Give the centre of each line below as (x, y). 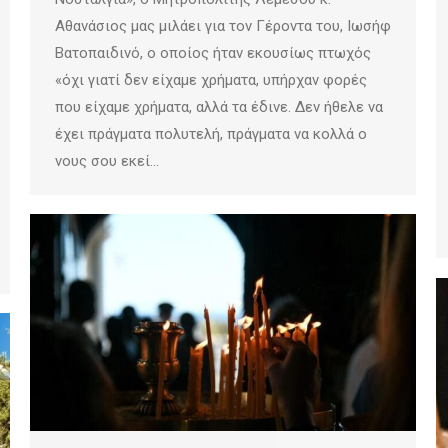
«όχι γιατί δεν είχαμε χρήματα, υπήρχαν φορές (211, 79)
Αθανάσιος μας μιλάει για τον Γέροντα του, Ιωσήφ (223, 25)
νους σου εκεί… (107, 160)
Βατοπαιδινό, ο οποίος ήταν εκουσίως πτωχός (213, 52)
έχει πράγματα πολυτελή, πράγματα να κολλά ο (211, 133)
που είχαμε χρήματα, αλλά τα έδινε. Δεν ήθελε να (219, 106)
